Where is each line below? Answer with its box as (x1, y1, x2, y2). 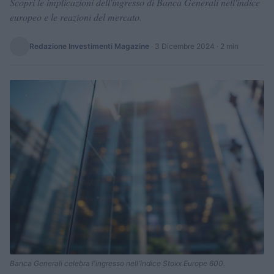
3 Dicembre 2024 (155, 42, 215, 51)
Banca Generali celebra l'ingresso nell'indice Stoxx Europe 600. (10, 258, 225, 268)
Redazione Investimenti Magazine (29, 42, 149, 51)
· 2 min (215, 42, 239, 51)
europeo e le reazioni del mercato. (10, 10, 142, 23)
